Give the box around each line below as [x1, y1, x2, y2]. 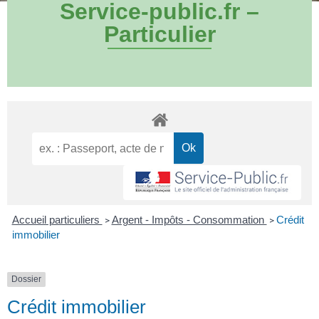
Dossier [11, 274, 41, 285]
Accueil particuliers [11, 214, 103, 226]
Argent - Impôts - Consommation [111, 214, 267, 226]
